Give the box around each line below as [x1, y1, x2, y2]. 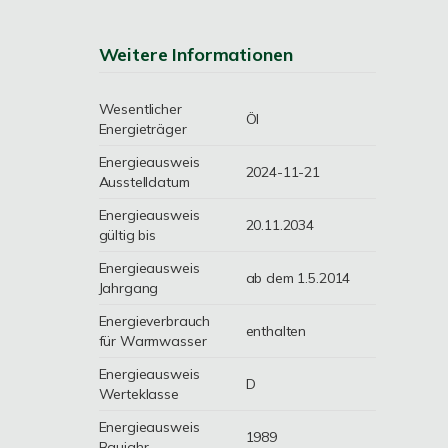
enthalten [245, 322, 307, 340]
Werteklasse [98, 385, 179, 403]
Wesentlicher [98, 100, 182, 118]
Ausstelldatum [98, 173, 190, 191]
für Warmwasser [98, 332, 207, 350]
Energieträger [98, 120, 187, 138]
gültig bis [98, 226, 157, 244]
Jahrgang [98, 279, 159, 297]
